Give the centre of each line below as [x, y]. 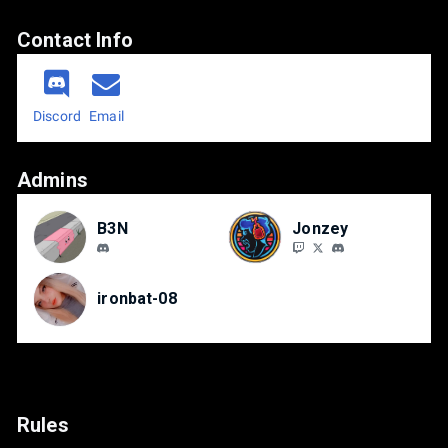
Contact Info [75, 40]
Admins [52, 180]
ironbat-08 [137, 299]
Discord [57, 116]
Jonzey [320, 229]
